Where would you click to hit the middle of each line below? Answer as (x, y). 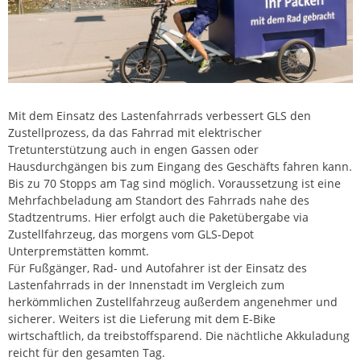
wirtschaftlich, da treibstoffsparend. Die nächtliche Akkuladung (179, 336)
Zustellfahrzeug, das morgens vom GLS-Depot (131, 234)
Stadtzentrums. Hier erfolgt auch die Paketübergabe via (158, 218)
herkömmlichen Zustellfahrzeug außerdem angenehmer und (173, 302)
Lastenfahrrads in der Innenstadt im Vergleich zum (146, 285)
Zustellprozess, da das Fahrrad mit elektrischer (135, 133)
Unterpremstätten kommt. (79, 251)
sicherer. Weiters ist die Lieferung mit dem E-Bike (142, 319)
